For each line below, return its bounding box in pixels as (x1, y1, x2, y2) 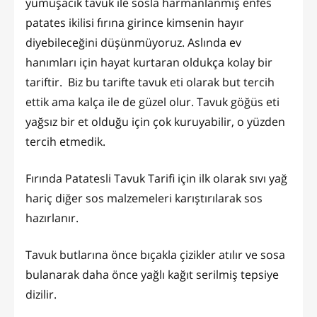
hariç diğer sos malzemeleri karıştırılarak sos (25, 190, 263, 206)
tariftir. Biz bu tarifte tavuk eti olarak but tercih (25, 74, 275, 90)
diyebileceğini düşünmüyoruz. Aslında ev (25, 34, 241, 50)
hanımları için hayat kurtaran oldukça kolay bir (25, 54, 272, 70)
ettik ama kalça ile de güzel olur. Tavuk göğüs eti (25, 93, 279, 110)
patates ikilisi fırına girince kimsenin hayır (25, 14, 244, 30)
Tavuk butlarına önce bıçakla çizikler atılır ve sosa (25, 246, 285, 263)
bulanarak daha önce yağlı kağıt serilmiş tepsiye (25, 266, 279, 282)
